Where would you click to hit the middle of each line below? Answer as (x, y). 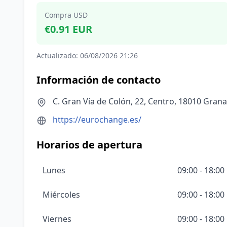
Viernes (57, 219)
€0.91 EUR (68, 29)
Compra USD (66, 15)
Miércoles (61, 195)
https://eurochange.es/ (97, 120)
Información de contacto (99, 80)
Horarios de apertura (89, 145)
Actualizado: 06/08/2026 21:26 (87, 55)
